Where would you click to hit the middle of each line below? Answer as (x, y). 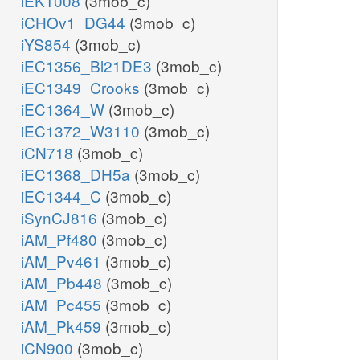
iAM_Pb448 (63, 283)
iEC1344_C (63, 196)
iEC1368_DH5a (78, 174)
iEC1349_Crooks (82, 88)
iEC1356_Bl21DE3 (88, 66)
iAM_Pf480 (61, 239)
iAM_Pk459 (63, 326)
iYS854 (48, 44)
